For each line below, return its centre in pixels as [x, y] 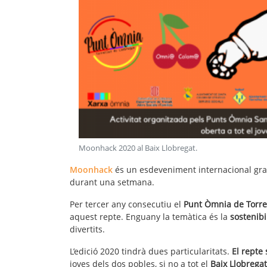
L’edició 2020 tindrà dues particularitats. [151, 251]
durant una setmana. [112, 182]
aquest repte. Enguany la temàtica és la [150, 216]
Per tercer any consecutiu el [127, 204]
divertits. [87, 229]
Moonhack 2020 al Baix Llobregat [137, 148]
